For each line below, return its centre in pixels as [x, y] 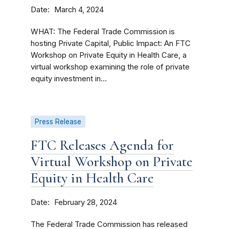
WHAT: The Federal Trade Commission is [103, 32]
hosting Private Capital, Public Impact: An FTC [111, 43]
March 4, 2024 [79, 10]
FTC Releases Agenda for [102, 145]
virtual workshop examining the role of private [110, 67]
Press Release [58, 122]
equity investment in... [69, 79]
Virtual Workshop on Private [112, 162]
